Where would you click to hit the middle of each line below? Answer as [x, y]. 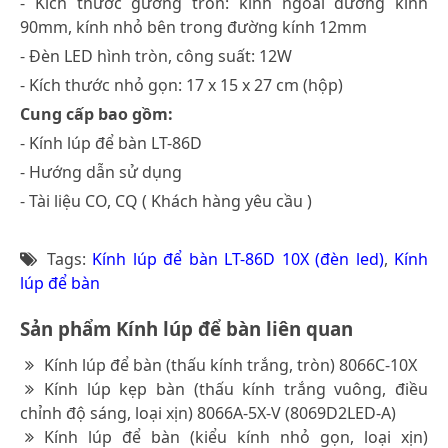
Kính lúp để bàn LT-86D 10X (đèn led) [238, 258]
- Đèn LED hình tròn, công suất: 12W [156, 55]
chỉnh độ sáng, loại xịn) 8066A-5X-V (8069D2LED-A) [208, 412]
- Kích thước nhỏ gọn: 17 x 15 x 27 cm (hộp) [181, 84]
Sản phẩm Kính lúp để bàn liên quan [186, 328]
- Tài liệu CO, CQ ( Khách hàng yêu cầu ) [166, 200]
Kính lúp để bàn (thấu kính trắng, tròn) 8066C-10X [230, 364]
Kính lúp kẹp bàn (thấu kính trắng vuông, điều [236, 388]
